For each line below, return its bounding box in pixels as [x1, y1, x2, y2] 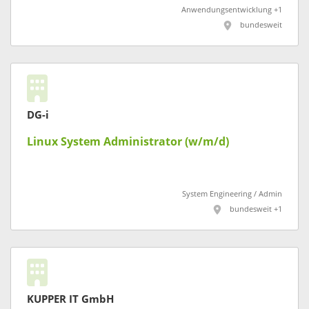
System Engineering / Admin [182, 189, 282, 199]
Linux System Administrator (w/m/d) [27, 134, 229, 148]
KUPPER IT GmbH [27, 292, 114, 306]
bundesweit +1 [230, 204, 282, 214]
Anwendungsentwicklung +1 [181, 6, 282, 14]
